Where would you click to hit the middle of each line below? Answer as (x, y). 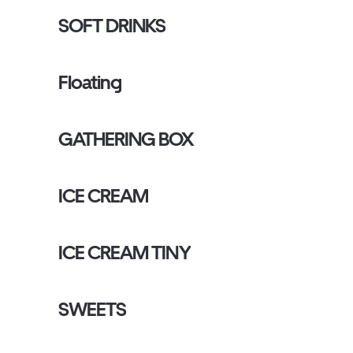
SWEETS (93, 309)
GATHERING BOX (126, 139)
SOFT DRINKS (112, 26)
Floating (90, 82)
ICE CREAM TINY (124, 253)
